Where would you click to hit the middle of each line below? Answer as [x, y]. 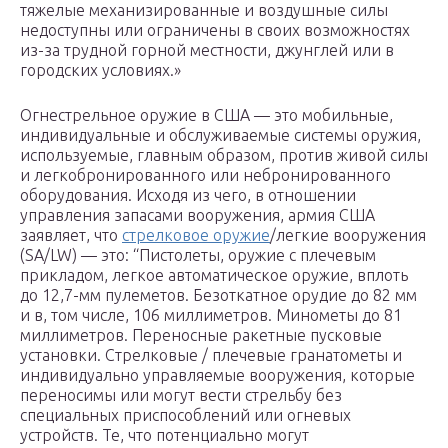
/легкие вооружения [348, 235]
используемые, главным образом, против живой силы [224, 155]
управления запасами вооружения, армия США [197, 215]
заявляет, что [71, 235]
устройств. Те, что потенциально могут [164, 435]
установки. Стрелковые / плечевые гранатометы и [211, 355]
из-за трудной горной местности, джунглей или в [207, 50]
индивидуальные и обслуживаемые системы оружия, [220, 135]
